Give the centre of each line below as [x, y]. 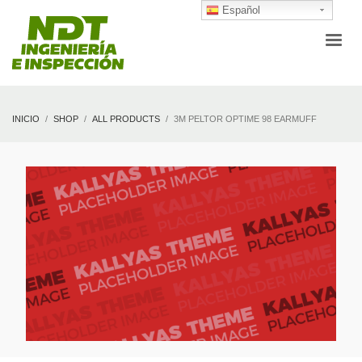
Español [240, 10]
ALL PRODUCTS [126, 119]
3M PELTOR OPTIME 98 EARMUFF [245, 119]
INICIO [26, 119]
